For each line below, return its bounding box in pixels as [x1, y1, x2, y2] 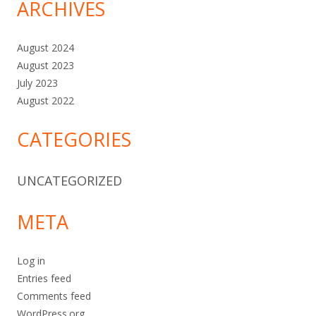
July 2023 [17, 76, 58, 90]
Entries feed [17, 272, 71, 285]
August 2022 [17, 94, 74, 107]
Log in [17, 254, 45, 267]
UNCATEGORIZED [17, 172, 122, 189]
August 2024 [17, 41, 74, 54]
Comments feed [17, 289, 91, 303]
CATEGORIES [17, 126, 131, 152]
